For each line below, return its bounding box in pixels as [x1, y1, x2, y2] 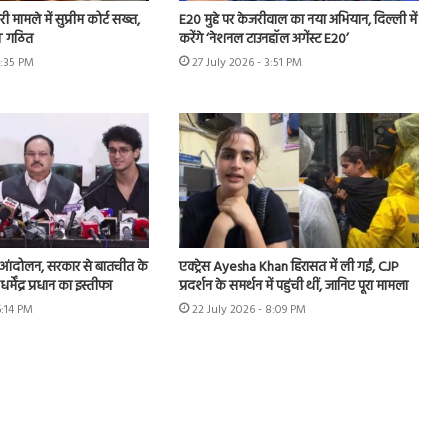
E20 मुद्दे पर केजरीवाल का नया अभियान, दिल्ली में [178, 8, 417, 32]
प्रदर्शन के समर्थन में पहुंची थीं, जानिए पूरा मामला [178, 275, 408, 299]
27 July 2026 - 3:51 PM [191, 52, 302, 73]
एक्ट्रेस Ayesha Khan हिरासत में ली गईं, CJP [178, 256, 399, 280]
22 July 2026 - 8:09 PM [191, 300, 306, 321]
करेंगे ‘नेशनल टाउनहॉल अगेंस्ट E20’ [178, 27, 349, 51]
